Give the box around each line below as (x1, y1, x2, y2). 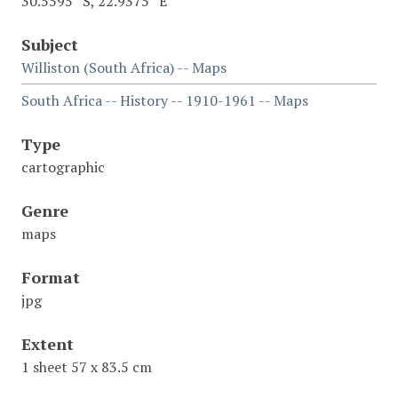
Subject (21, 33, 78, 55)
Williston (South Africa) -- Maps (21, 57, 227, 77)
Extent (21, 332, 74, 354)
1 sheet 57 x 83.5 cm (21, 356, 152, 377)
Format (21, 266, 80, 288)
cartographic (21, 156, 105, 177)
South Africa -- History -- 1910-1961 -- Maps (21, 90, 308, 110)
